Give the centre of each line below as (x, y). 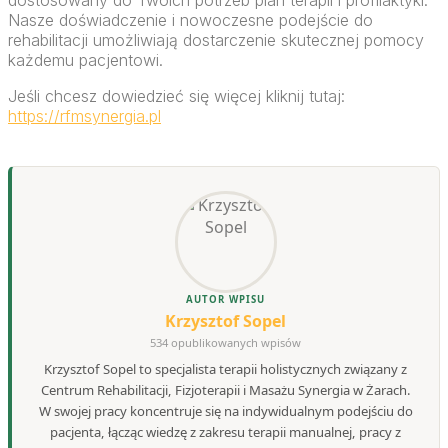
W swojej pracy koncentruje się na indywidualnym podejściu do (225, 411)
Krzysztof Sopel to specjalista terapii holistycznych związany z (225, 369)
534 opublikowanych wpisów (225, 342)
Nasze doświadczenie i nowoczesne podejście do (190, 20)
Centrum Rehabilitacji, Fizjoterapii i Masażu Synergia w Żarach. (225, 390)
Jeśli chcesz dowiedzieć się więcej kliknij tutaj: (176, 96)
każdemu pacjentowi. (85, 60)
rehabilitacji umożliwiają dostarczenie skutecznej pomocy (216, 40)
